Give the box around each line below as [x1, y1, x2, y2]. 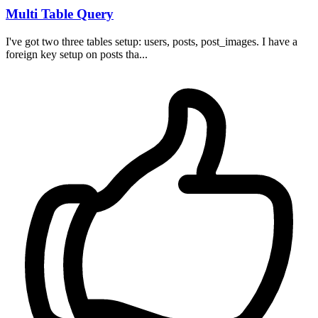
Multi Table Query [6, 6, 114, 21]
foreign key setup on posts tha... [6, 48, 148, 60]
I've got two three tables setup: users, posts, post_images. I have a [6, 35, 297, 48]
